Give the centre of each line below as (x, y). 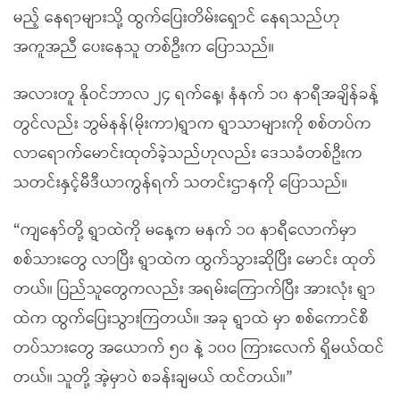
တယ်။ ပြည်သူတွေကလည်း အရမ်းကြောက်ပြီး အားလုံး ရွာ (195, 289)
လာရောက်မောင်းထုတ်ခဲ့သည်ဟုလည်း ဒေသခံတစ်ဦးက (188, 154)
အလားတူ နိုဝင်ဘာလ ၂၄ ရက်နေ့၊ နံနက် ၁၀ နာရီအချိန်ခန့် (196, 95)
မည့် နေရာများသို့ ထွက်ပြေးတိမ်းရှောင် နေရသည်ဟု (177, 18)
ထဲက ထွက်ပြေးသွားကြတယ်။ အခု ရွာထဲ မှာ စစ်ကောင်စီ (191, 319)
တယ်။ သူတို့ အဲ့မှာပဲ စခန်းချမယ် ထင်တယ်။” (153, 378)
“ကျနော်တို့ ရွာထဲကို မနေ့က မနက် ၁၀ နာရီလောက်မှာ (185, 230)
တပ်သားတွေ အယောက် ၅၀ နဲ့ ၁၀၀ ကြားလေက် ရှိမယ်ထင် (199, 348)
